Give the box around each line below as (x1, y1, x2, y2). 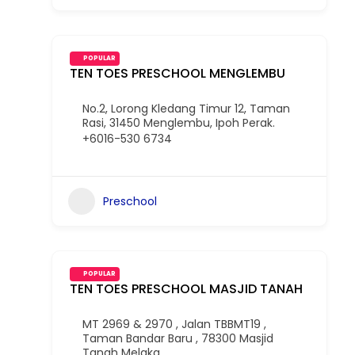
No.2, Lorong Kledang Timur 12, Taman (82, 101, 290, 116)
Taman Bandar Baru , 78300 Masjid (82, 330, 273, 346)
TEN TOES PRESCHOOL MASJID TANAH (70, 280, 303, 298)
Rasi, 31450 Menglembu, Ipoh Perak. (82, 115, 275, 131)
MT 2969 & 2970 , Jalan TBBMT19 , (82, 316, 266, 332)
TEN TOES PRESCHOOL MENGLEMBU (70, 64, 285, 82)
